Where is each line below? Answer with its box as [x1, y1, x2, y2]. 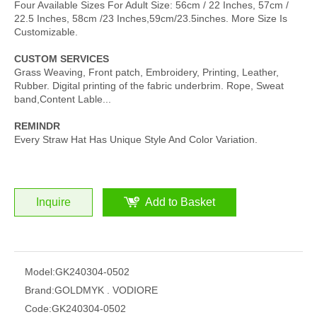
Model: [25, 266, 55, 277]
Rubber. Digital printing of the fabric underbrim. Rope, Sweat [14, 80, 284, 91]
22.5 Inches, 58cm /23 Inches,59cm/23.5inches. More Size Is [14, 13, 287, 24]
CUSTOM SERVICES [14, 53, 109, 64]
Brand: [25, 284, 54, 296]
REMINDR [14, 120, 60, 132]
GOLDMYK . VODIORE [54, 284, 158, 296]
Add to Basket [145, 196, 215, 208]
